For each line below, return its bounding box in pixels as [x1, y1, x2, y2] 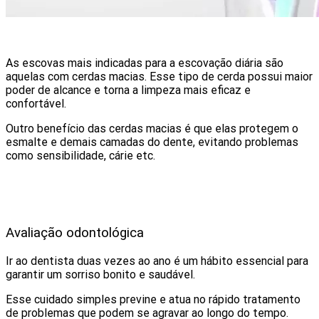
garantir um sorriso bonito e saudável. [6, 268, 195, 282]
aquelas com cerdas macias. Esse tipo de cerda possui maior [6, 69, 313, 83]
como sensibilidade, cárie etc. [6, 148, 155, 162]
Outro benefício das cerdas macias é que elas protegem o [6, 121, 298, 135]
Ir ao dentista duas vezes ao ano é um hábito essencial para [6, 254, 308, 268]
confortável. [6, 96, 66, 110]
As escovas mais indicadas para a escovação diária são [6, 56, 283, 70]
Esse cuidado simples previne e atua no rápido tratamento [6, 293, 300, 307]
